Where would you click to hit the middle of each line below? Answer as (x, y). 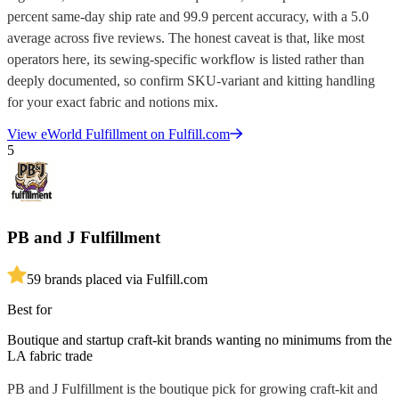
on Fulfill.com (188, 134)
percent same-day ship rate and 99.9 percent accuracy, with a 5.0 (188, 17)
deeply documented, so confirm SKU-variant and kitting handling (191, 81)
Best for (29, 310)
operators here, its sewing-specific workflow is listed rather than (186, 60)
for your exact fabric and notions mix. (113, 102)
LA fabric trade (50, 356)
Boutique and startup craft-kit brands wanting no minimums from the (199, 340)
